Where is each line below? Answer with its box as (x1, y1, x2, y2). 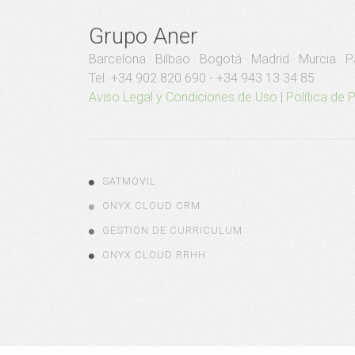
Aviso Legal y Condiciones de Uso (89, 90, 277, 105)
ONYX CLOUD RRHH (102, 249, 206, 261)
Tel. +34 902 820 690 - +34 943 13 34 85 (89, 71, 315, 86)
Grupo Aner (89, 23, 198, 49)
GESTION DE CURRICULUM (102, 224, 242, 236)
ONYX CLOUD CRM (102, 200, 200, 212)
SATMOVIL (102, 175, 156, 187)
